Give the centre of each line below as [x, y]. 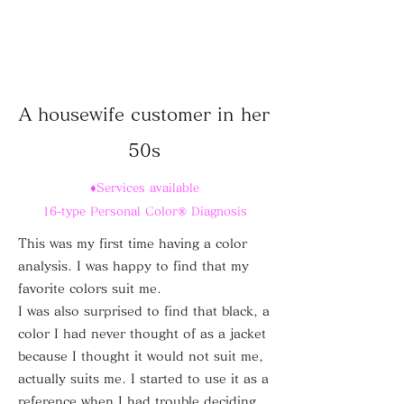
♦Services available [144, 188]
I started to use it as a [200, 379]
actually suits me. [72, 379]
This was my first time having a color [133, 243]
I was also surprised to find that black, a [144, 311]
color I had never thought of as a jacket [142, 334]
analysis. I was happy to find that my [133, 266]
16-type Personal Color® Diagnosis [144, 211]
